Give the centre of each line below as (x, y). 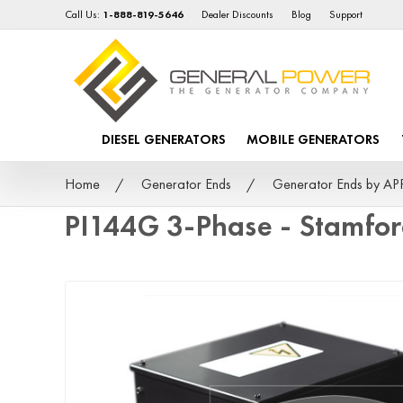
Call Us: (84, 14)
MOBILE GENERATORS (313, 140)
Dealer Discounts (238, 14)
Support (346, 14)
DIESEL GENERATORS (164, 140)
